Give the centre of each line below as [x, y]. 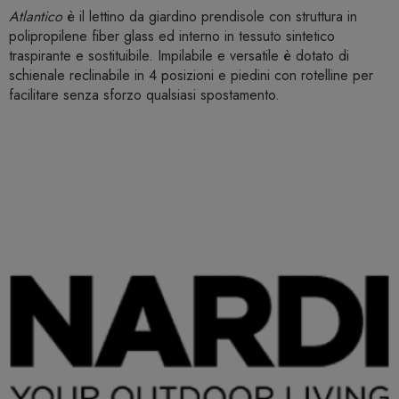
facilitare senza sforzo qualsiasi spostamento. [144, 95]
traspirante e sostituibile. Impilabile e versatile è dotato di [179, 56]
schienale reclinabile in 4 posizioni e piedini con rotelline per [191, 76]
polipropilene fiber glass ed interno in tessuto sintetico [172, 37]
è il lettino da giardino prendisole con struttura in [210, 17]
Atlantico [36, 17]
